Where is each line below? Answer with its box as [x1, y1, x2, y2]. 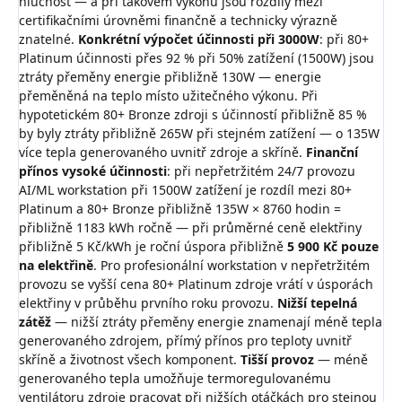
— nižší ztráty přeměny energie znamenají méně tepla [51, 313, 382, 331]
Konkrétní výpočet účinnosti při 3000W [78, 31, 319, 48]
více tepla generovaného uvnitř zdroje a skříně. [19, 144, 306, 162]
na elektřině [19, 257, 93, 275]
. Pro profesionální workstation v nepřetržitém [93, 257, 370, 275]
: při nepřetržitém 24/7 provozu [167, 162, 355, 180]
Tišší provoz [240, 351, 314, 369]
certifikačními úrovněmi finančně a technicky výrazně [19, 12, 337, 30]
